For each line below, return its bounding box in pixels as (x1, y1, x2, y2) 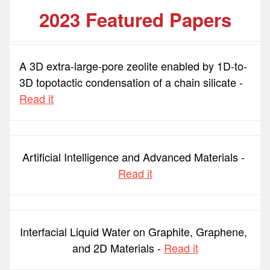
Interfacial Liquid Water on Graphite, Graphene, (20, 224, 247, 240)
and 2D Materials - (72, 240, 164, 256)
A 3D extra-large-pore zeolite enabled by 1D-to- (19, 58, 247, 74)
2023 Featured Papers (39, 6, 231, 34)
